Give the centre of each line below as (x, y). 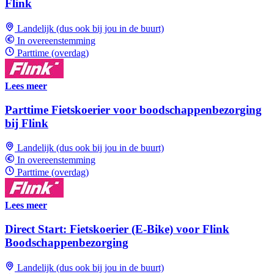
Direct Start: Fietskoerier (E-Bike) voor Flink (117, 229)
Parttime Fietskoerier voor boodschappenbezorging (133, 109)
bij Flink (27, 123)
